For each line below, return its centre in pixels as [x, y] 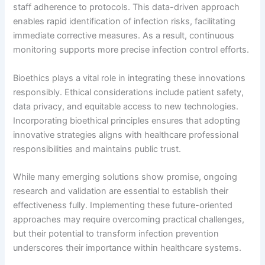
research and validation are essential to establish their [121, 191]
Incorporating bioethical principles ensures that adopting [127, 120]
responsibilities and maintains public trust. [97, 149]
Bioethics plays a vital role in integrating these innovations [130, 78]
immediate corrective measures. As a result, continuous [124, 36]
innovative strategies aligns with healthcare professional [126, 135]
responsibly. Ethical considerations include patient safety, [129, 92]
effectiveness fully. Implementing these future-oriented [123, 205]
